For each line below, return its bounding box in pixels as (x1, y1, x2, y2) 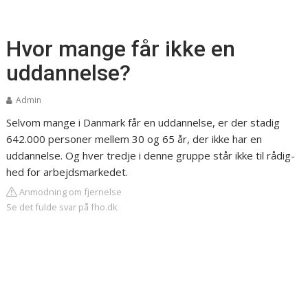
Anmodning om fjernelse (17, 186, 122, 198)
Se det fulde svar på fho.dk (6, 201, 118, 213)
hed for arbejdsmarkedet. (6, 165, 129, 179)
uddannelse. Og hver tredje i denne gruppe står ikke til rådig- (6, 148, 296, 162)
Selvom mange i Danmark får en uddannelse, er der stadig (6, 115, 280, 129)
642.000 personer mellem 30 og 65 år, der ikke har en (6, 132, 263, 146)
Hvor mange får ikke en (6, 36, 236, 62)
